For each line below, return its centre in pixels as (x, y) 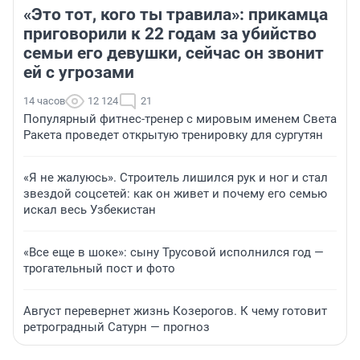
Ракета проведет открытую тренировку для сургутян (173, 135)
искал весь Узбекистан (90, 209)
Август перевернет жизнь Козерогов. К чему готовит (175, 311)
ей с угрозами (79, 72)
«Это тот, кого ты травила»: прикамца (176, 14)
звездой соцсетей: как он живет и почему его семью (175, 193)
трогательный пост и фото (99, 268)
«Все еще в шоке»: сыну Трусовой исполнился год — (174, 252)
